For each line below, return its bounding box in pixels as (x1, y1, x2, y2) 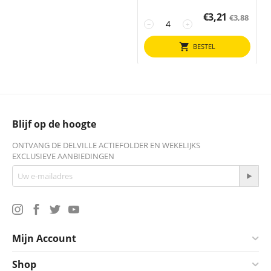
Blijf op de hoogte (12, 117, 96, 131)
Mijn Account (12, 232, 76, 245)
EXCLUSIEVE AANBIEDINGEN (12, 151, 114, 162)
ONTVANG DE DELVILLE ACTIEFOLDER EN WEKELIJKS (12, 140, 200, 151)
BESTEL (193, 42, 215, 51)
